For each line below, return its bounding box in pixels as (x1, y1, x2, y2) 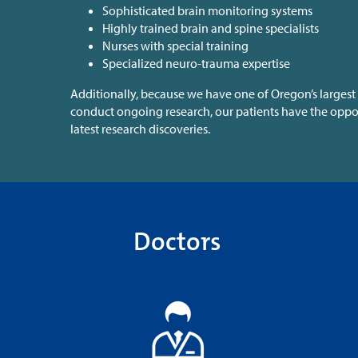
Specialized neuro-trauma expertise (102, 55, 292, 72)
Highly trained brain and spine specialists (102, 20, 321, 37)
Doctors (133, 225, 221, 258)
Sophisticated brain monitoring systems (102, 2, 317, 19)
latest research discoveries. (70, 121, 213, 137)
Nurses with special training (102, 38, 251, 54)
